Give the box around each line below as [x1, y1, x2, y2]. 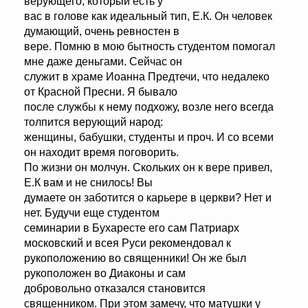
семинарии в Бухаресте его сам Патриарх [24, 222, 239, 234]
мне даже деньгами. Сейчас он [24, 56, 182, 68]
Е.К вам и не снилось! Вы [24, 177, 153, 189]
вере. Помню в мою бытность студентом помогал [24, 41, 275, 53]
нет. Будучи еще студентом [24, 207, 159, 219]
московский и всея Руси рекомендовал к [24, 237, 231, 250]
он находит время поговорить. [24, 146, 179, 159]
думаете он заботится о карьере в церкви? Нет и [24, 192, 272, 204]
